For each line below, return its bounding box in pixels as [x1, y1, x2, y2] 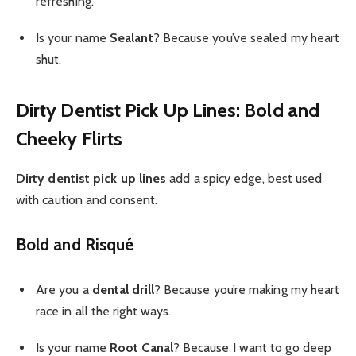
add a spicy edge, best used [166, 170, 323, 186]
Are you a [36, 281, 92, 297]
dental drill [91, 281, 154, 297]
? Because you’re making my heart [153, 281, 340, 297]
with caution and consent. [16, 192, 158, 207]
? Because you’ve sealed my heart [153, 30, 340, 46]
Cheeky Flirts [16, 126, 123, 150]
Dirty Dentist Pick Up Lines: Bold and [16, 98, 319, 122]
